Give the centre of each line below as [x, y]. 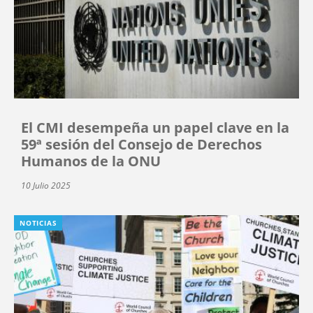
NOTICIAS [38, 223]
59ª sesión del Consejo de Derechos [141, 145]
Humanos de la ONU [91, 161]
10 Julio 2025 [46, 186]
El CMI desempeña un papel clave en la [155, 128]
